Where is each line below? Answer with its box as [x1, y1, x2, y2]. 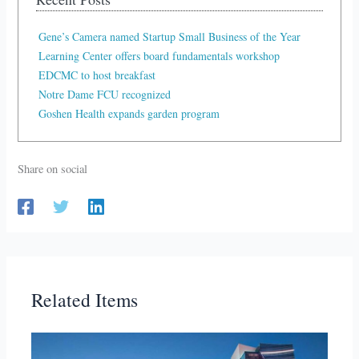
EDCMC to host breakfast [38, 67, 156, 83]
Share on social [18, 160, 88, 176]
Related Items [31, 287, 139, 313]
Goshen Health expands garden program [38, 105, 220, 121]
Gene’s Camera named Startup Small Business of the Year [38, 28, 301, 44]
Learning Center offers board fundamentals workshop [38, 47, 280, 63]
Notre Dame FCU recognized [38, 86, 171, 102]
